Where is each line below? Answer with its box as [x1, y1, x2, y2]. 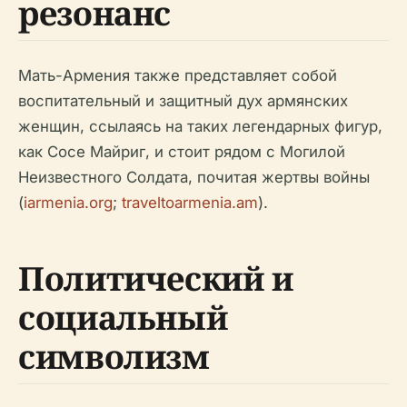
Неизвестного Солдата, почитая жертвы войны [18, 167, 370, 186]
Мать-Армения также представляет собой [18, 65, 337, 84]
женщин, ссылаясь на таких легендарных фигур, [18, 116, 382, 135]
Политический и [18, 255, 293, 301]
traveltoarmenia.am [122, 193, 258, 212]
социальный [18, 294, 228, 340]
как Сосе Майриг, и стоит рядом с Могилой [18, 142, 345, 161]
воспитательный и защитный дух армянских [18, 91, 348, 110]
